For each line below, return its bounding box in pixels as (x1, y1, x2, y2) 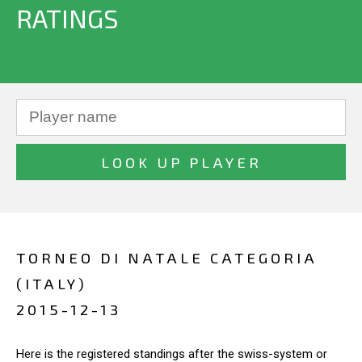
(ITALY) (16, 274, 87, 293)
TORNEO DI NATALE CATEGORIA (16, 248, 318, 267)
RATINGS (16, 2, 118, 33)
